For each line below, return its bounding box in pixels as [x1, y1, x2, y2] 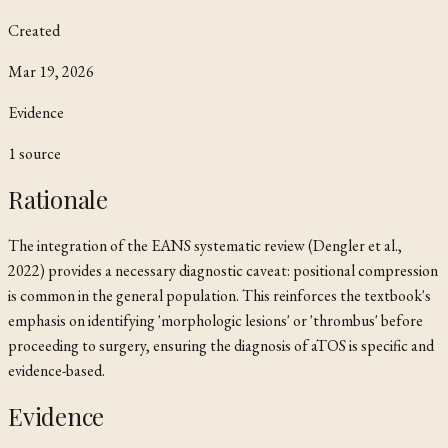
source [16, 142, 61, 164]
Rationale [8, 182, 108, 215]
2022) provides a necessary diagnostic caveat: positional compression [8, 259, 438, 281]
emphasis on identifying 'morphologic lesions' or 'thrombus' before [8, 309, 423, 331]
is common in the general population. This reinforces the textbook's [8, 284, 431, 306]
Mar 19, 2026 [8, 60, 94, 82]
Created [8, 19, 60, 41]
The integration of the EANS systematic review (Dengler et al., [8, 234, 402, 256]
